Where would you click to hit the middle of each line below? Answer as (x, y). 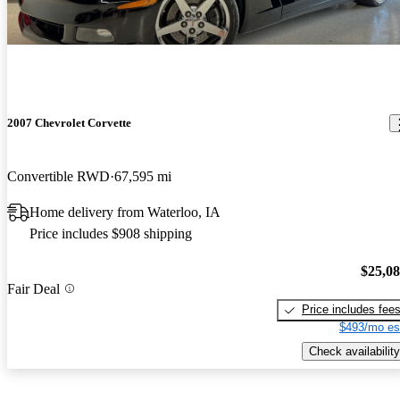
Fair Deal (33, 288)
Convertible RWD (58, 176)
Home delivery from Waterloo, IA (125, 212)
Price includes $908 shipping (111, 233)
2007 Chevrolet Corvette (69, 123)
